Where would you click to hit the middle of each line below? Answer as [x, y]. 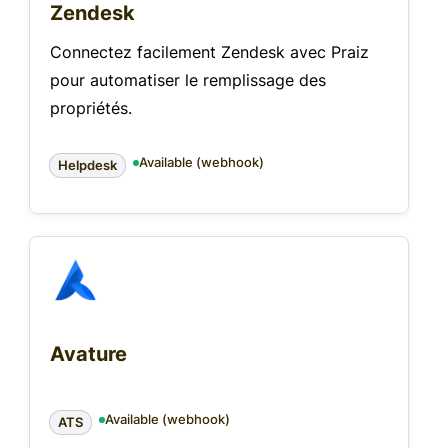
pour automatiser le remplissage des [188, 80]
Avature [88, 354]
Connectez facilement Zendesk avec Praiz [209, 52]
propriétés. [91, 108]
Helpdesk [87, 165]
